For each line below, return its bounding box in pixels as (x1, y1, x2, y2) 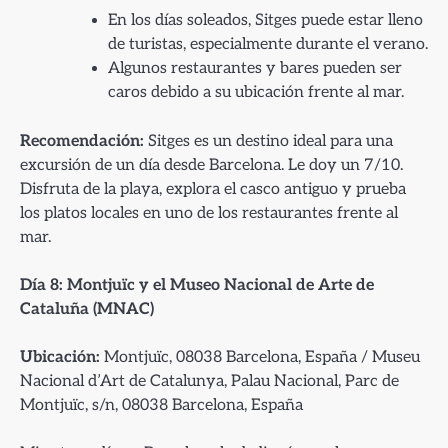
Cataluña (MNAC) (20, 299, 154, 320)
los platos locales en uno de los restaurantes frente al (20, 203, 398, 224)
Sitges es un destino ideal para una (144, 131, 393, 152)
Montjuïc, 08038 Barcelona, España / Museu (100, 347, 420, 368)
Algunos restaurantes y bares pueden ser (108, 59, 402, 79)
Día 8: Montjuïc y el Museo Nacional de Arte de (20, 275, 374, 296)
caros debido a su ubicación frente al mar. (108, 83, 404, 103)
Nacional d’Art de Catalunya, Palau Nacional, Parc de (20, 371, 399, 392)
